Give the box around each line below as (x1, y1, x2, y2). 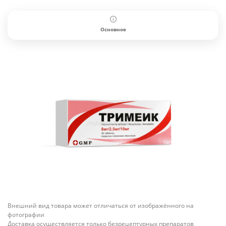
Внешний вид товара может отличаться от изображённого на (8, 201, 194, 210)
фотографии (8, 210, 44, 219)
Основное (100, 26, 126, 33)
